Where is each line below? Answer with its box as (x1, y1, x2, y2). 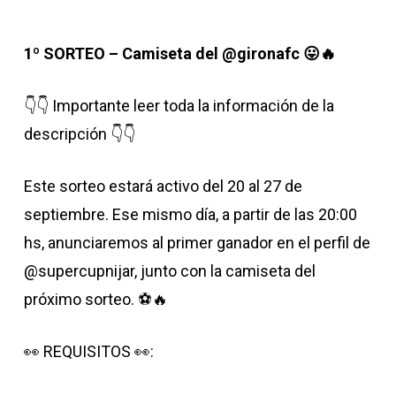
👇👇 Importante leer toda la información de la (23, 96, 334, 115)
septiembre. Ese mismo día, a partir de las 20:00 (23, 205, 357, 224)
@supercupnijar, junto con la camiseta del (23, 262, 316, 280)
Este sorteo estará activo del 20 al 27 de (23, 177, 302, 195)
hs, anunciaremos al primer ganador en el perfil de (23, 233, 370, 252)
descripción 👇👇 (23, 125, 135, 143)
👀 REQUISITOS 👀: (23, 342, 154, 361)
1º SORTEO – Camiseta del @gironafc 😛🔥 (23, 44, 336, 63)
